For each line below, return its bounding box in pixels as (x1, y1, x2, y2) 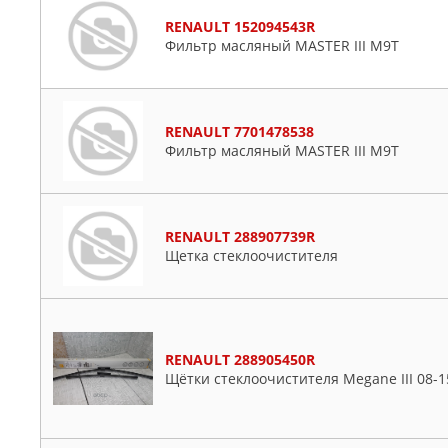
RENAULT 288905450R (165, 349, 315, 369)
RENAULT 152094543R (165, 17, 315, 36)
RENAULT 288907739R (165, 227, 315, 246)
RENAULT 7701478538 (165, 122, 314, 141)
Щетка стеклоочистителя (165, 246, 338, 265)
